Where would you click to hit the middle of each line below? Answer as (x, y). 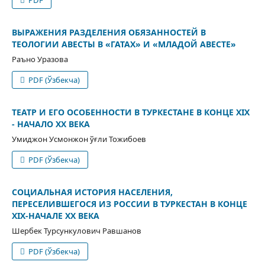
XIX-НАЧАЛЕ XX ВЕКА (55, 215)
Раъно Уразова (40, 59)
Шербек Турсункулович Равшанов (76, 230)
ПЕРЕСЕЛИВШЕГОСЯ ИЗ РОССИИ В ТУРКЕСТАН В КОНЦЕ (129, 203)
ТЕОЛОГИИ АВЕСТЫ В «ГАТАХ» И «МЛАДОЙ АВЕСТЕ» (124, 44)
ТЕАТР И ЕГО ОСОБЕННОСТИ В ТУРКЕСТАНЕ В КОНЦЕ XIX (130, 112)
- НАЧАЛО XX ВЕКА (51, 124)
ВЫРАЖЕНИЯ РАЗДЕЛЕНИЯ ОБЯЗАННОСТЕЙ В (109, 32)
